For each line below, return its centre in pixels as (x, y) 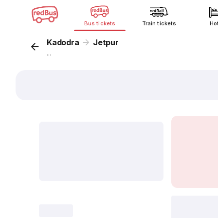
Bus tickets (100, 23)
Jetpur (106, 42)
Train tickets (159, 23)
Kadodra (63, 42)
